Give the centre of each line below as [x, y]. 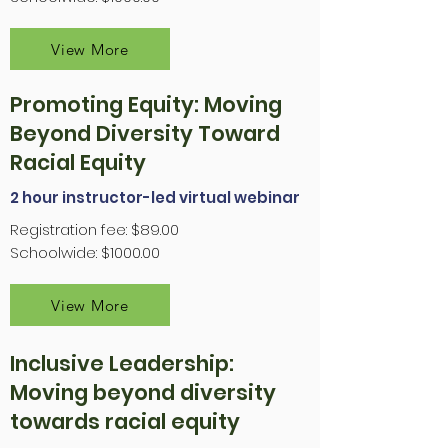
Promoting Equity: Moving [146, 105]
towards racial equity [125, 422]
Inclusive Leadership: [122, 364]
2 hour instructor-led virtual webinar [155, 198]
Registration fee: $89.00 [94, 230]
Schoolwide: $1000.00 [85, 253]
